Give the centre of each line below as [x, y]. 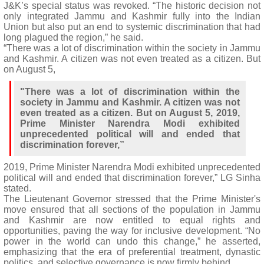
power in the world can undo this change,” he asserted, [132, 241]
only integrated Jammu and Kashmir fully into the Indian [132, 16]
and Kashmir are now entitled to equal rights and [132, 220]
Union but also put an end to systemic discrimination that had [132, 27]
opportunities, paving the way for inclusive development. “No [132, 231]
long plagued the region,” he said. [73, 37]
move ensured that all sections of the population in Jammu [132, 209]
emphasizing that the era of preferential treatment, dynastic [132, 252]
